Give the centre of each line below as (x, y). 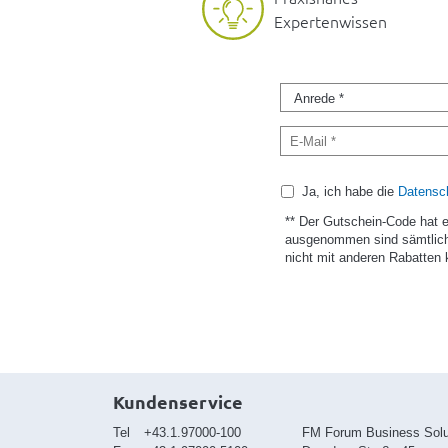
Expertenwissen (330, 21)
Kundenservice (178, 401)
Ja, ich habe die (349, 191)
